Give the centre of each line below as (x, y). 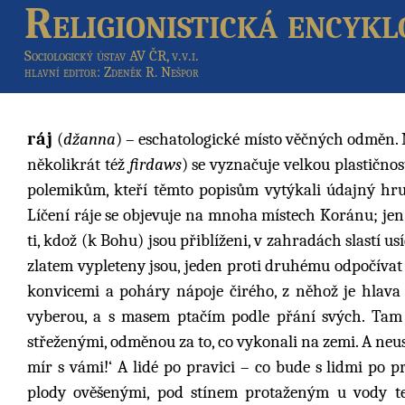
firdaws (155, 164)
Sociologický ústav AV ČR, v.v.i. (111, 56)
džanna (90, 139)
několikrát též (78, 164)
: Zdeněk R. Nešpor (147, 73)
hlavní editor (60, 73)
